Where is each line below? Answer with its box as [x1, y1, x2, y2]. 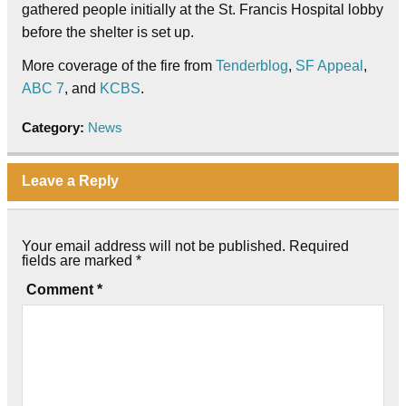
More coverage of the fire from [22, 57, 216, 73]
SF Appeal [295, 57, 363, 73]
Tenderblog [216, 57, 288, 73]
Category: [22, 119, 88, 135]
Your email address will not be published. [22, 238, 285, 255]
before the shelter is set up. [22, 24, 194, 40]
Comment [25, 282, 97, 298]
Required [289, 238, 349, 255]
